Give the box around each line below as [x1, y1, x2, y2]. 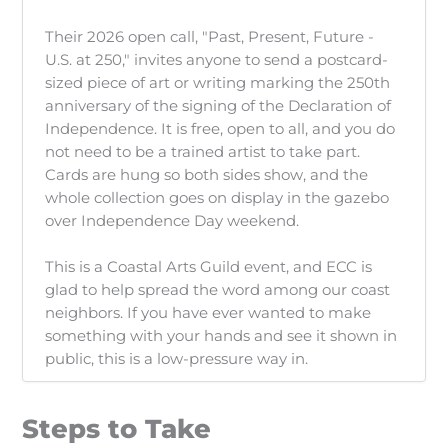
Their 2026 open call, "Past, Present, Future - [45, 27, 375, 46]
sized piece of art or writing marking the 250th [45, 73, 391, 92]
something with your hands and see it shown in [45, 326, 398, 345]
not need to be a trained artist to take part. [45, 142, 361, 161]
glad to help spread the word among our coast [45, 280, 391, 299]
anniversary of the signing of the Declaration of [45, 96, 392, 115]
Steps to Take [22, 413, 212, 446]
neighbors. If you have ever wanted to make [45, 303, 372, 322]
